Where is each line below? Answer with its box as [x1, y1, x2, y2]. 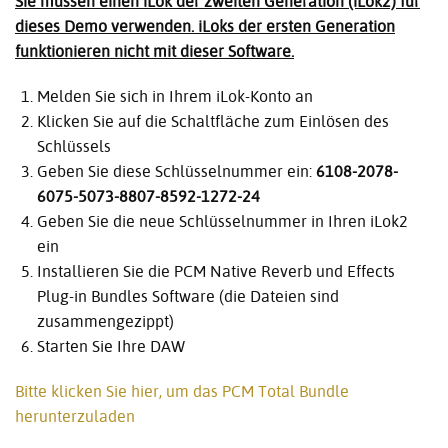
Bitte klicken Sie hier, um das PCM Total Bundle [15, 382, 349, 401]
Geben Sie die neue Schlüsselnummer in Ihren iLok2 [37, 212, 409, 231]
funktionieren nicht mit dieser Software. [15, 42, 294, 61]
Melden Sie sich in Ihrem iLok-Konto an [37, 87, 314, 106]
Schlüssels [37, 137, 112, 156]
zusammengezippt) [37, 312, 175, 331]
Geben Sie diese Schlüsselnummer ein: [37, 162, 317, 181]
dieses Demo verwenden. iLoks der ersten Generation [15, 17, 395, 36]
